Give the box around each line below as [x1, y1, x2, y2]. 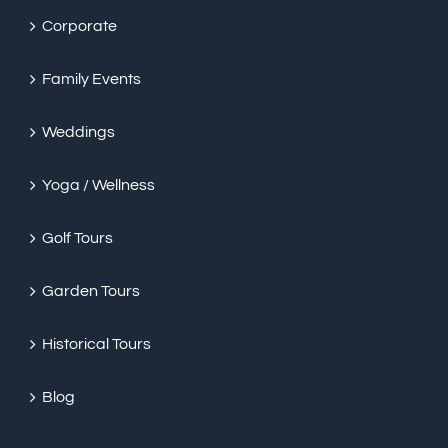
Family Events [42, 71, 141, 87]
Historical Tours [42, 336, 151, 352]
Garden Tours [42, 283, 140, 299]
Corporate [42, 18, 117, 34]
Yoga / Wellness [42, 177, 155, 193]
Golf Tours [42, 230, 113, 246]
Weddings [42, 124, 115, 140]
